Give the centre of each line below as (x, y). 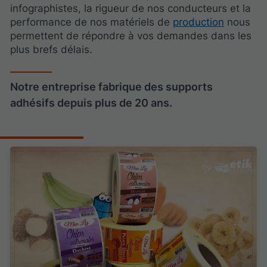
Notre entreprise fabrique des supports (111, 87)
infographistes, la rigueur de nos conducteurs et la (131, 8)
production (198, 22)
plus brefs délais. (51, 49)
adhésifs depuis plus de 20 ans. (91, 103)
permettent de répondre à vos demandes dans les (131, 35)
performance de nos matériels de (91, 22)
